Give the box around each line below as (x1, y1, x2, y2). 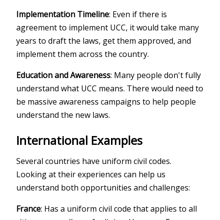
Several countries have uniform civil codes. (16, 155, 172, 166)
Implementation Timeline (16, 8, 110, 20)
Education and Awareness (16, 69, 111, 81)
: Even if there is (109, 8, 167, 20)
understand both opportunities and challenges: (16, 182, 191, 193)
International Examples (16, 132, 143, 148)
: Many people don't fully (110, 69, 201, 81)
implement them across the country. (16, 48, 149, 59)
